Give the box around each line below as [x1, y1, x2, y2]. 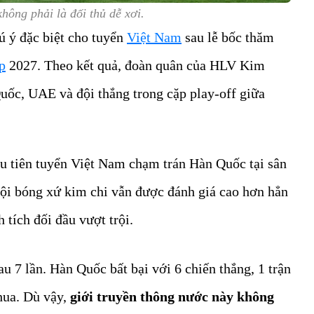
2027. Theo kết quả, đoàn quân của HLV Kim [6, 57, 265, 74]
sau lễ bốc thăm [182, 29, 274, 46]
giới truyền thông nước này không [70, 289, 274, 305]
